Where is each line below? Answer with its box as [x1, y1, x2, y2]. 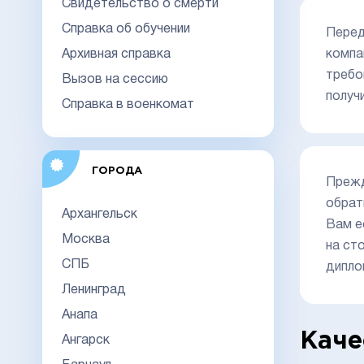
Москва [62, 233, 110, 245]
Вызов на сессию [62, 73, 168, 85]
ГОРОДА [91, 166, 142, 175]
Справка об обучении [62, 23, 190, 35]
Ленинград [62, 284, 126, 296]
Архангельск [62, 208, 137, 220]
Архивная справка [62, 48, 171, 60]
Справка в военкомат [62, 98, 194, 110]
